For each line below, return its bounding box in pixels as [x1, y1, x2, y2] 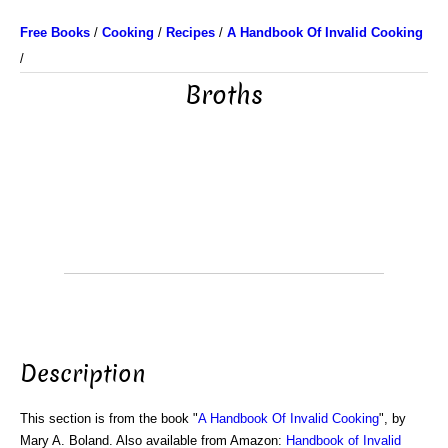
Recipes [166, 25, 215, 40]
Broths [185, 78, 263, 113]
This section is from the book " [20, 410, 198, 426]
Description [20, 357, 146, 390]
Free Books [20, 25, 90, 40]
